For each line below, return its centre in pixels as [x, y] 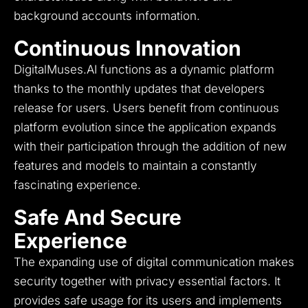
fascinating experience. [77, 185]
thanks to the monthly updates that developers [139, 89]
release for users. [62, 108]
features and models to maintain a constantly [135, 166]
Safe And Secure [98, 218]
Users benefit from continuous [196, 108]
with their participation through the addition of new [150, 147]
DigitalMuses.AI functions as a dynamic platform [144, 70]
